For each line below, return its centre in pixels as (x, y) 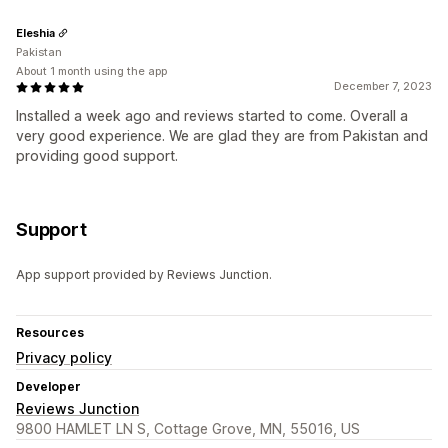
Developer (48, 387)
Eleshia (35, 32)
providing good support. (97, 156)
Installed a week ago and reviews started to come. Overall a (212, 116)
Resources (50, 333)
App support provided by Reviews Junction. (144, 275)
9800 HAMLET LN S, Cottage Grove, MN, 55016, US (188, 429)
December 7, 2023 (383, 86)
